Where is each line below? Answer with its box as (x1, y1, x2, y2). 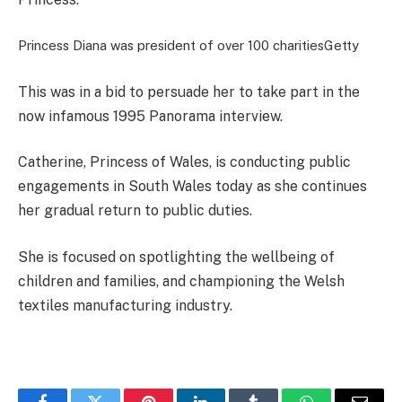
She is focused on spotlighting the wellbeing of (18, 248, 335, 266)
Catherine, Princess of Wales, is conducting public (18, 153, 351, 171)
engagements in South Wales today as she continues (18, 178, 367, 196)
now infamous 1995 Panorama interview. (18, 107, 283, 125)
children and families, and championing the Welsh (18, 272, 345, 290)
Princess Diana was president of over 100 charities (18, 38, 324, 54)
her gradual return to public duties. (18, 202, 252, 220)
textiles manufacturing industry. (18, 296, 232, 314)
